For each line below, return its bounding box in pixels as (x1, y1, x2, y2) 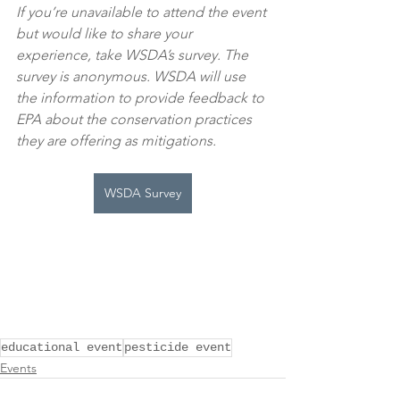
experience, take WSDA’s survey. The (16, 46, 252, 63)
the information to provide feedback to (16, 88, 268, 106)
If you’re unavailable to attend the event (16, 3, 270, 21)
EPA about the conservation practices (16, 110, 255, 128)
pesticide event (124, 340, 231, 355)
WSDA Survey (104, 184, 181, 201)
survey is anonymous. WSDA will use (16, 67, 249, 85)
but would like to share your (16, 24, 196, 42)
